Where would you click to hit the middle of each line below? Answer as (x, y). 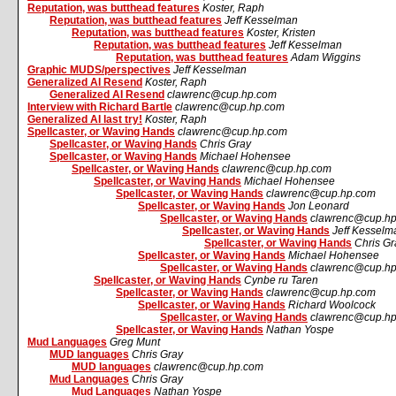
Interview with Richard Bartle (100, 107)
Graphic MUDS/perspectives (99, 70)
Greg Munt (135, 342)
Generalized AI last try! (85, 119)
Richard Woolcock (332, 305)
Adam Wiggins (326, 57)
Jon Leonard (319, 206)
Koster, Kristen (281, 33)
